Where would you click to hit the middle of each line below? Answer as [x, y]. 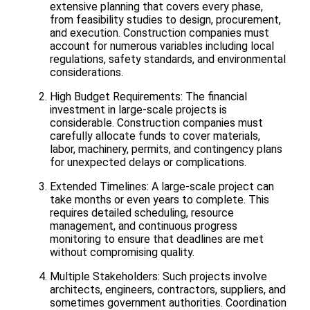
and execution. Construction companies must [159, 33]
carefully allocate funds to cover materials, [155, 136]
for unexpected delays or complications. [148, 162]
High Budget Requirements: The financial [148, 97]
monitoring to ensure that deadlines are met [157, 239]
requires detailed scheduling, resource [142, 213]
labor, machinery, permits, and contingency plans [166, 149]
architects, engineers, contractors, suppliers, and [168, 290]
